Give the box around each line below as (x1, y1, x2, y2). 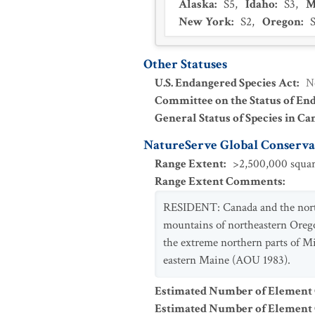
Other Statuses (143, 56, 227, 73)
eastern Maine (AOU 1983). (163, 252, 290, 268)
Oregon (262, 14, 301, 30)
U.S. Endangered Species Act (155, 75, 297, 91)
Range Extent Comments (155, 174, 283, 189)
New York (179, 14, 231, 30)
